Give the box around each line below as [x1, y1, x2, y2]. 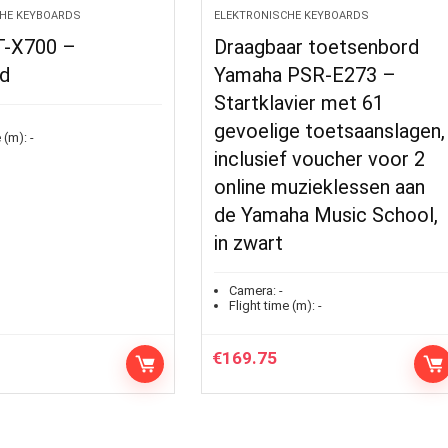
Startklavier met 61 [214, 91, 385, 115]
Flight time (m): [229, 298, 316, 313]
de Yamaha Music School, [214, 203, 439, 227]
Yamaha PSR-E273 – [214, 63, 397, 87]
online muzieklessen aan [214, 175, 426, 199]
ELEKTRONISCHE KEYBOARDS [214, 9, 370, 22]
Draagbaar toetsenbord [214, 35, 420, 59]
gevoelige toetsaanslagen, [214, 119, 446, 143]
